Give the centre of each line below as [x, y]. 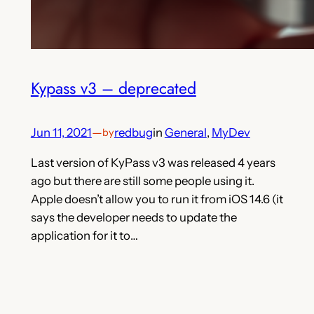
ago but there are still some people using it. [142, 180]
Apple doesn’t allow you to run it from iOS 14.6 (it [157, 199]
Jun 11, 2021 [61, 133]
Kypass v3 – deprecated [113, 88]
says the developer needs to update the [134, 217]
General [185, 133]
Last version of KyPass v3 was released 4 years [153, 162]
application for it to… [84, 235]
